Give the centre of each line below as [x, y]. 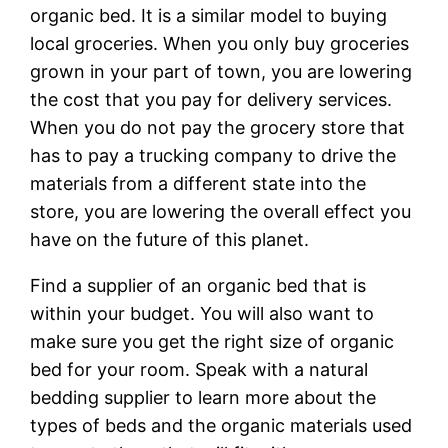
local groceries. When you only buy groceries [220, 44]
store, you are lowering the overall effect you [221, 212]
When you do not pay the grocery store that [218, 128]
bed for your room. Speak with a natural [199, 370]
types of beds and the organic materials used [221, 426]
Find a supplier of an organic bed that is [198, 286]
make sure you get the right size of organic [212, 342]
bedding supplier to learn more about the [203, 398]
